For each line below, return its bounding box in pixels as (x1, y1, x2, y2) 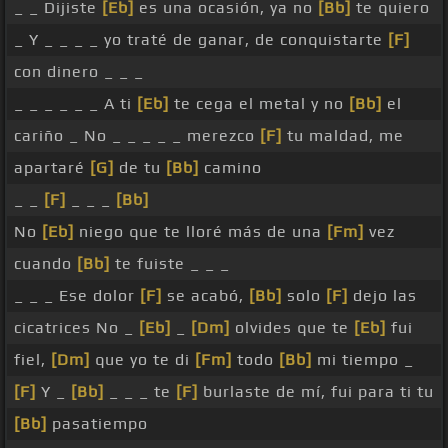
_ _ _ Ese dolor (14, 286, 140, 306)
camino (199, 158, 262, 178)
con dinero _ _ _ (14, 62, 144, 82)
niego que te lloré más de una (74, 222, 327, 242)
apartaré (14, 158, 90, 178)
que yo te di (90, 350, 195, 370)
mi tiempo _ (312, 350, 414, 370)
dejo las (348, 286, 417, 306)
